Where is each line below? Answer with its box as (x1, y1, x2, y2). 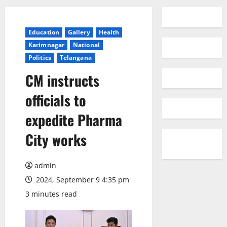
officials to (25, 90, 86, 110)
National (73, 41, 100, 49)
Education (28, 28, 59, 36)
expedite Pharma (25, 109, 122, 130)
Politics (28, 53, 51, 62)
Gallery (67, 28, 90, 36)
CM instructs (25, 70, 99, 91)
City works (25, 129, 87, 150)
